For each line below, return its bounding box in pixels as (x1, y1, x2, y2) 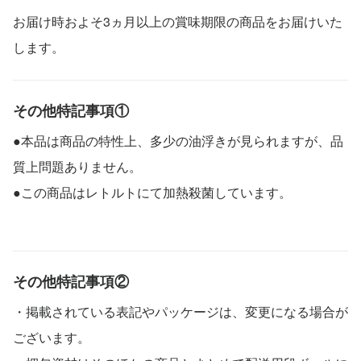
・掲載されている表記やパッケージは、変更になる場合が (13, 301, 348, 321)
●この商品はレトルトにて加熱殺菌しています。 (13, 182, 292, 201)
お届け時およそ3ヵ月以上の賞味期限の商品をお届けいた (13, 11, 342, 31)
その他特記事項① (13, 99, 129, 121)
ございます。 (13, 327, 90, 346)
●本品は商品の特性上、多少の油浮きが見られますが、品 (13, 131, 343, 150)
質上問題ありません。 (13, 156, 142, 176)
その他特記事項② (13, 270, 129, 292)
